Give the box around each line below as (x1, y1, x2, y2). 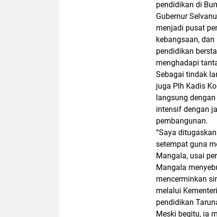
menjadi (156, 23, 186, 32)
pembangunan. (156, 116, 208, 125)
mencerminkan (156, 174, 209, 184)
